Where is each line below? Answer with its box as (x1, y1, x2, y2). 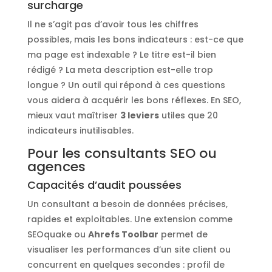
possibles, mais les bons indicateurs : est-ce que (27, 33, 243, 46)
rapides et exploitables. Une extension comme (27, 212, 233, 225)
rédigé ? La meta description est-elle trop (27, 63, 213, 76)
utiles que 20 (158, 109, 218, 121)
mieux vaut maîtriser (27, 109, 120, 121)
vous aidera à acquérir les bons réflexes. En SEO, (27, 93, 241, 106)
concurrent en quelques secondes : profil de (27, 258, 225, 271)
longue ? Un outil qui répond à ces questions (27, 78, 225, 91)
